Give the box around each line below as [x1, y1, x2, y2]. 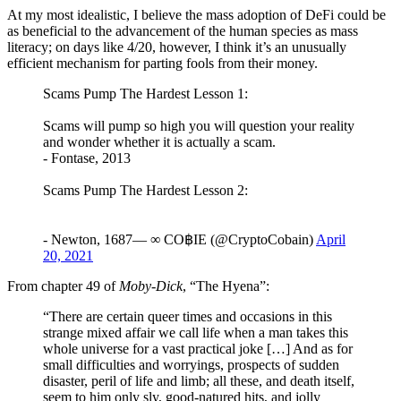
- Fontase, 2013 [43, 149, 131, 166]
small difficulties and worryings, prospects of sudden [43, 356, 339, 372]
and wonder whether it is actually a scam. [43, 133, 276, 149]
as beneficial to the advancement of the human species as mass [7, 22, 358, 38]
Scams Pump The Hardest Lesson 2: [43, 182, 248, 198]
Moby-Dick [119, 277, 183, 294]
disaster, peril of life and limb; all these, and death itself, [43, 372, 354, 388]
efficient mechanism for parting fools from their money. [7, 55, 318, 71]
